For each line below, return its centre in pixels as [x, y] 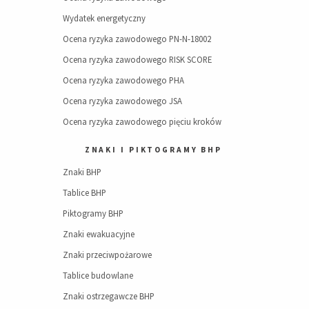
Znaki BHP [82, 172]
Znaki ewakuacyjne [99, 234]
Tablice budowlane [98, 276]
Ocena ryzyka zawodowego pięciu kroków [142, 121]
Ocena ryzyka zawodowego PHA [124, 80]
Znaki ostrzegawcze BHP [109, 296]
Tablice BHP [85, 193]
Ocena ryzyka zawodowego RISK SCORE [138, 59]
